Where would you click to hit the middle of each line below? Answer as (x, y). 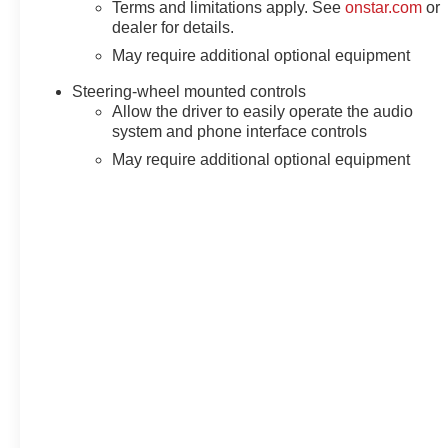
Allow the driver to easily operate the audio (263, 111)
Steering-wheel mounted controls (189, 91)
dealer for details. (173, 27)
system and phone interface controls (240, 131)
